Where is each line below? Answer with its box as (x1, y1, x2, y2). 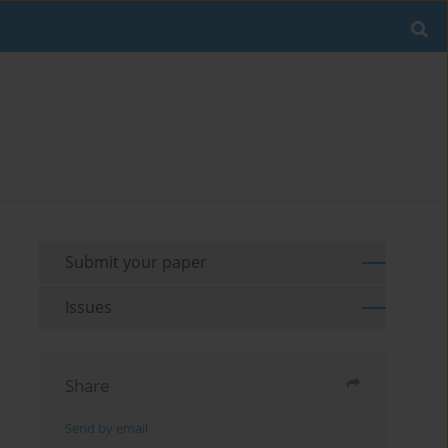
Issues (65, 296, 113, 319)
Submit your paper (65, 251, 208, 274)
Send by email (65, 420, 149, 438)
